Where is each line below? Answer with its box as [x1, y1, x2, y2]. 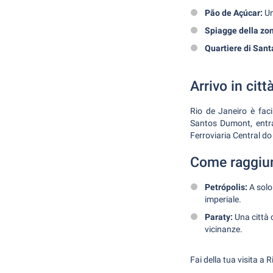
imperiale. [205, 194, 241, 204]
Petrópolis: [205, 182, 247, 192]
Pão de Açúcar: [205, 8, 263, 18]
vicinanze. [205, 224, 243, 234]
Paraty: [205, 212, 233, 222]
